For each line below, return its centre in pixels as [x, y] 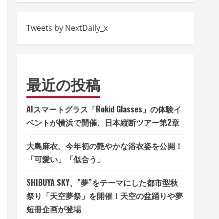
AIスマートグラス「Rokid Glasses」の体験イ [104, 109]
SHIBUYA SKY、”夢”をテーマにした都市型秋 [102, 182]
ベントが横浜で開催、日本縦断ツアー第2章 [103, 122]
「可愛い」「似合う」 [66, 159]
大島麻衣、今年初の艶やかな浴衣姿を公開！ [105, 145]
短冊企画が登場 [54, 208]
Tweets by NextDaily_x [67, 28]
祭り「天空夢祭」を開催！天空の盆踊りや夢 [105, 195]
